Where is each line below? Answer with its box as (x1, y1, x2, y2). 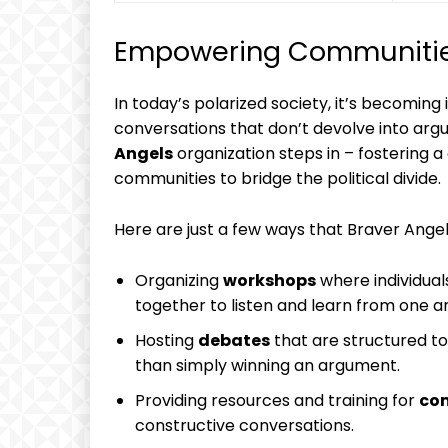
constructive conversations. (135, 414, 354, 437)
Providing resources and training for (135, 389, 419, 412)
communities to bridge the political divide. (114, 167, 441, 190)
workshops (223, 269, 316, 292)
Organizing (135, 269, 223, 292)
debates (198, 329, 270, 352)
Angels (114, 142, 173, 165)
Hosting (135, 329, 198, 352)
